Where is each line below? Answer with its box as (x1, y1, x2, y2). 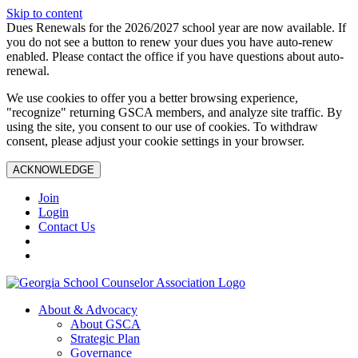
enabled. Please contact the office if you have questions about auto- (6, 50, 344, 63)
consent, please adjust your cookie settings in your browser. (6, 134, 304, 148)
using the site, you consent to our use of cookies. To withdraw (6, 120, 318, 133)
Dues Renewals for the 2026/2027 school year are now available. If (6, 21, 346, 34)
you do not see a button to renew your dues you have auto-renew (6, 35, 333, 49)
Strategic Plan (70, 332, 140, 345)
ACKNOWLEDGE (13, 164, 94, 176)
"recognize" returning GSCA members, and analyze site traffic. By (6, 105, 342, 119)
